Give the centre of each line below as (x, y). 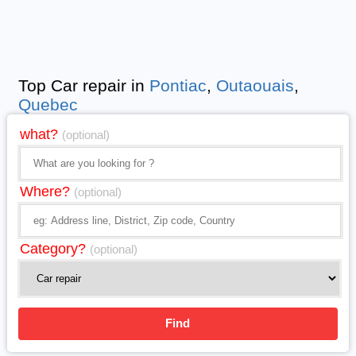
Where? (47, 192)
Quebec (48, 104)
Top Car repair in (84, 85)
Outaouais (255, 85)
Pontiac (178, 85)
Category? (55, 249)
